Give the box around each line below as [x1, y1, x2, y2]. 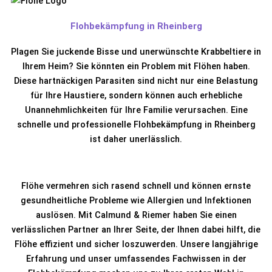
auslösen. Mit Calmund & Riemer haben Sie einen [35, 209, 237, 221]
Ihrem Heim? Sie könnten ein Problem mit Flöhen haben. [22, 61, 250, 72]
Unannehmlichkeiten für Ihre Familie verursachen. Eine [24, 104, 248, 116]
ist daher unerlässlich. [90, 134, 182, 145]
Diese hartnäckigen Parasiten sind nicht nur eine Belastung [14, 75, 258, 87]
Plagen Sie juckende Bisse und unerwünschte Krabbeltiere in [11, 46, 261, 58]
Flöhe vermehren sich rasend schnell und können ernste [21, 180, 251, 192]
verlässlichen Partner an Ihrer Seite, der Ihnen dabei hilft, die [12, 224, 260, 236]
